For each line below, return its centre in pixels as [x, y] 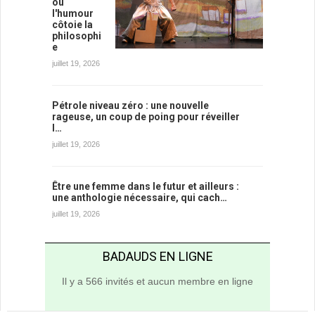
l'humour [73, 14]
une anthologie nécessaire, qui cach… [140, 198]
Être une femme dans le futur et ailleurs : [146, 187]
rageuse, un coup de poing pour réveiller [146, 117]
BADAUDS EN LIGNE [157, 257]
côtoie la [72, 25]
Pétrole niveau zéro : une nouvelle [130, 106]
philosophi [77, 36]
